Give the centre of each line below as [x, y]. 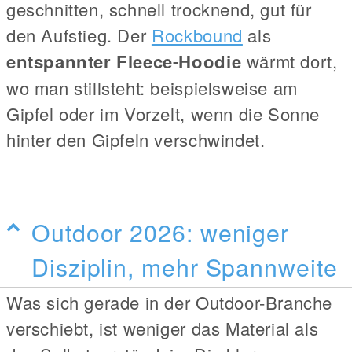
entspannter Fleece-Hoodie [124, 62]
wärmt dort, [290, 61]
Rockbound [197, 35]
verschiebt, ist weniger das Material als [163, 328]
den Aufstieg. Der [79, 35]
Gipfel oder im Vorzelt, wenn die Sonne [163, 114]
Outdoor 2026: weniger [161, 232]
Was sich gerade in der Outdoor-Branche [169, 302]
